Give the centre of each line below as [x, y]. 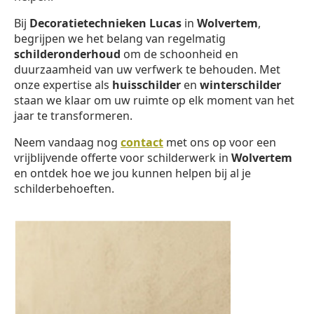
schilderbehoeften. [64, 188]
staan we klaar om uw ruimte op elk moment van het [154, 100]
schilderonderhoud [67, 54]
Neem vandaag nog [67, 142]
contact [142, 142]
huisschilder [146, 84]
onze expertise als [63, 84]
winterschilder [240, 84]
